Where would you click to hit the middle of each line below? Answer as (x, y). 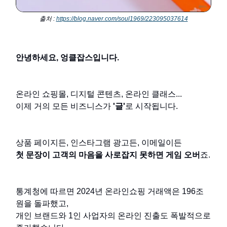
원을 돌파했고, (42, 204)
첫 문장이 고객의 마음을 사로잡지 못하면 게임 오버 (108, 155)
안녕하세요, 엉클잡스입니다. (67, 58)
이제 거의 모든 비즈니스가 (64, 106)
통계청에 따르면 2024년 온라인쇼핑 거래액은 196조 (110, 192)
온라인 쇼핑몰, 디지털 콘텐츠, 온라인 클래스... (99, 94)
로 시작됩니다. (152, 106)
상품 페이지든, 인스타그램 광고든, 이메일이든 (99, 143)
